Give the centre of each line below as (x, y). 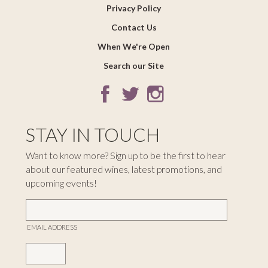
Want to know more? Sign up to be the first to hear (125, 155)
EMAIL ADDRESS (52, 227)
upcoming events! (61, 183)
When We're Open (134, 46)
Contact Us (134, 27)
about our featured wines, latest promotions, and (124, 169)
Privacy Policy (134, 8)
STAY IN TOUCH (92, 135)
